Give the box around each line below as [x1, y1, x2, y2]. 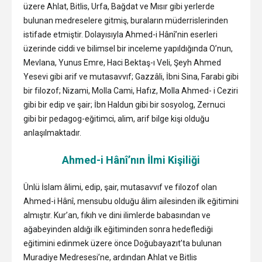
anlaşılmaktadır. [23, 128, 81, 138]
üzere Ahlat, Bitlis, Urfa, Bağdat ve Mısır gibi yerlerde [23, 2, 215, 12]
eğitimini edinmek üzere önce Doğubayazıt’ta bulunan [23, 239, 222, 249]
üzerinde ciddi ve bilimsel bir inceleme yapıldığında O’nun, [23, 44, 233, 54]
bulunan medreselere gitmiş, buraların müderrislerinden [23, 16, 228, 26]
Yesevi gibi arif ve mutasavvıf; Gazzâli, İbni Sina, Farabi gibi [23, 72, 239, 82]
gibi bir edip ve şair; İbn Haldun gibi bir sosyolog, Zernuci [23, 100, 225, 110]
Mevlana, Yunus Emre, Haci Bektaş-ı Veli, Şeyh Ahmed [23, 58, 221, 68]
